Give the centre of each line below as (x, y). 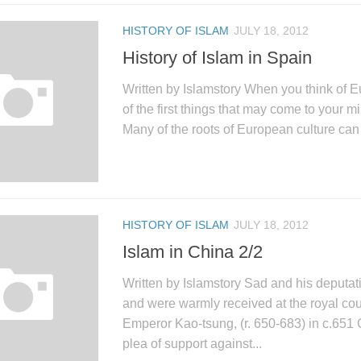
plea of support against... (192, 343)
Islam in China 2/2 (193, 251)
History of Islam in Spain (217, 57)
